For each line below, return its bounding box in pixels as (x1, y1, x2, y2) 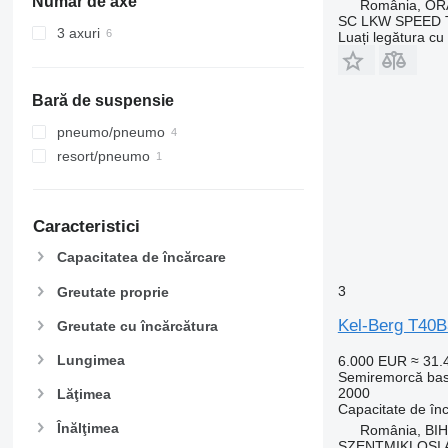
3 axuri (56, 24, 100, 41)
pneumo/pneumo (56, 123, 165, 140)
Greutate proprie (56, 283, 169, 300)
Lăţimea (56, 386, 111, 403)
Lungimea (56, 352, 125, 369)
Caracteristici (32, 216, 140, 236)
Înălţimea (56, 420, 119, 437)
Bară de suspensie (31, 91, 174, 109)
